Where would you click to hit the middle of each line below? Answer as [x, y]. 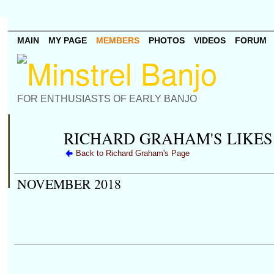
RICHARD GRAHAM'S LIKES [168, 138]
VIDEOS [209, 41]
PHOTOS [166, 41]
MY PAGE [67, 41]
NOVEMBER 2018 [69, 183]
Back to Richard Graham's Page [132, 153]
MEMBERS [117, 41]
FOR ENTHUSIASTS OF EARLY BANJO [107, 98]
